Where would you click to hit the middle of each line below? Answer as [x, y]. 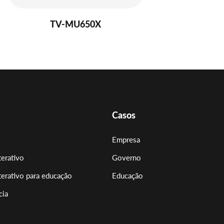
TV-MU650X [76, 24]
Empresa [126, 139]
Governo [126, 157]
